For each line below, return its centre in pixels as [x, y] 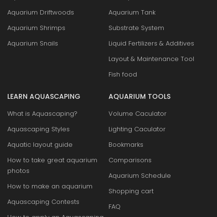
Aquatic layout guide [40, 144]
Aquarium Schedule [140, 175]
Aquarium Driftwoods [41, 12]
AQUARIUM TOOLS [139, 96]
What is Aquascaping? [42, 113]
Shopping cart [131, 191]
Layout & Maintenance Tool [151, 59]
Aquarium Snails [33, 43]
